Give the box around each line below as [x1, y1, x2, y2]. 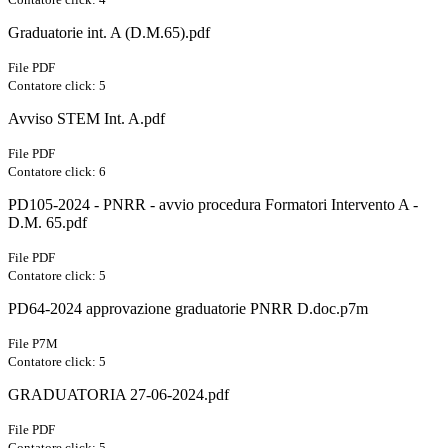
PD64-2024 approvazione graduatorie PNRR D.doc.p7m [8, 300, 368, 318]
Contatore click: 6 [8, 164, 106, 180]
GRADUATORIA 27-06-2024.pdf [8, 386, 229, 404]
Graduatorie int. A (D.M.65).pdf [8, 24, 210, 42]
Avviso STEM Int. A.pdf [8, 110, 165, 128]
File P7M [8, 336, 58, 352]
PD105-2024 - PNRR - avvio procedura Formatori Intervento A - [8, 196, 418, 214]
